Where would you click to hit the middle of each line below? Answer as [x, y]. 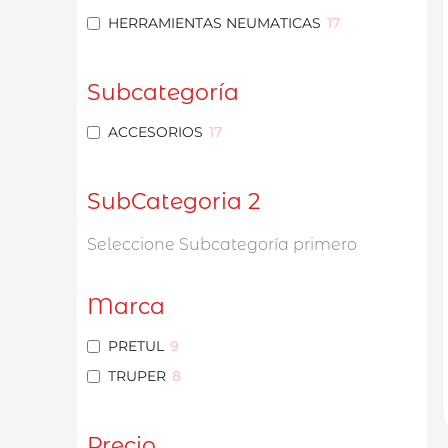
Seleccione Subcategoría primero [222, 245]
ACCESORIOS [155, 132]
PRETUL [136, 346]
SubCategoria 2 [174, 202]
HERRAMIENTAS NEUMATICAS [214, 23]
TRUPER [137, 376]
